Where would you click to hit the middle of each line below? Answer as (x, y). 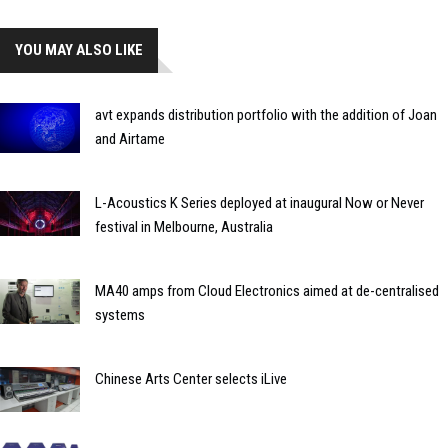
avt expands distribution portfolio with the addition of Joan (266, 115)
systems (120, 315)
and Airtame (130, 139)
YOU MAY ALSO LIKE (79, 50)
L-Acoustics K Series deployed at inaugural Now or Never (259, 203)
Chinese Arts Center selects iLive (191, 379)
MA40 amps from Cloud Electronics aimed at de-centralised (267, 291)
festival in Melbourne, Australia (184, 227)
